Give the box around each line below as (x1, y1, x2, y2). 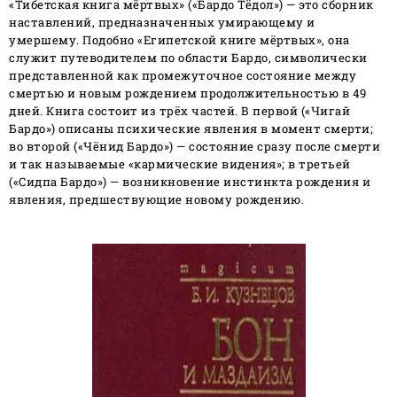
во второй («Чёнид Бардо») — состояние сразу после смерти (9, 138, 380, 154)
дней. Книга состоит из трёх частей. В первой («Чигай (9, 103, 350, 119)
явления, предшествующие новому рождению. (9, 191, 304, 207)
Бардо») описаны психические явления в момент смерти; (9, 121, 373, 136)
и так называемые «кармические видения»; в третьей (9, 156, 351, 172)
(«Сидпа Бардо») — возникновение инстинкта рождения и (9, 174, 370, 190)
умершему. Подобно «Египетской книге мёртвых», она (9, 32, 350, 48)
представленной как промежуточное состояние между (9, 67, 356, 83)
